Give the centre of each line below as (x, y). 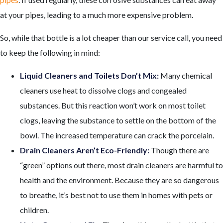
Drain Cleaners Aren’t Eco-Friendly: (85, 150)
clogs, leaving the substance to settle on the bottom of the (118, 120)
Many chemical (186, 75)
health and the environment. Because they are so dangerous (119, 180)
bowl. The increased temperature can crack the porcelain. (117, 135)
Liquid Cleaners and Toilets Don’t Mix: (90, 75)
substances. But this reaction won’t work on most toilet (113, 105)
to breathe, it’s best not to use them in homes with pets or (116, 195)
